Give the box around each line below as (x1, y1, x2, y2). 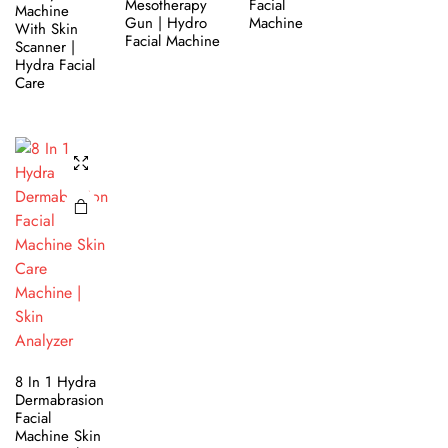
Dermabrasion (15, 388, 104, 411)
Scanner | (15, 35, 75, 58)
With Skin (15, 17, 78, 40)
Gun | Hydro (124, 11, 207, 34)
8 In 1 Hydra (15, 370, 96, 393)
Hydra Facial (15, 53, 95, 76)
